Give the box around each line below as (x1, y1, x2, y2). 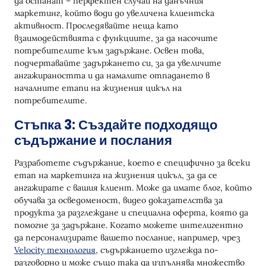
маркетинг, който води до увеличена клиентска (14, 8, 214, 19)
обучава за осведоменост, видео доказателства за (14, 195, 223, 206)
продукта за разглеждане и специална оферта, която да (14, 207, 248, 218)
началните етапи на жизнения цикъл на (14, 83, 182, 94)
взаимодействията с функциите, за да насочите (14, 33, 218, 44)
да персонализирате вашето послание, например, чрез (14, 232, 240, 243)
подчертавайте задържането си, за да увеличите (14, 58, 221, 69)
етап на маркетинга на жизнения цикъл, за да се (14, 170, 217, 181)
